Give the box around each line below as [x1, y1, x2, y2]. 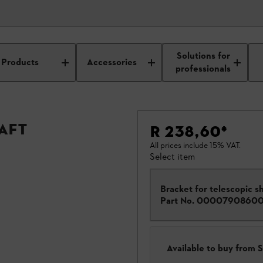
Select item [150, 151, 195, 162]
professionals [176, 62, 231, 76]
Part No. [160, 195, 194, 206]
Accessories [87, 56, 137, 69]
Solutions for [176, 49, 230, 63]
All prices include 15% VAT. [150, 140, 241, 150]
